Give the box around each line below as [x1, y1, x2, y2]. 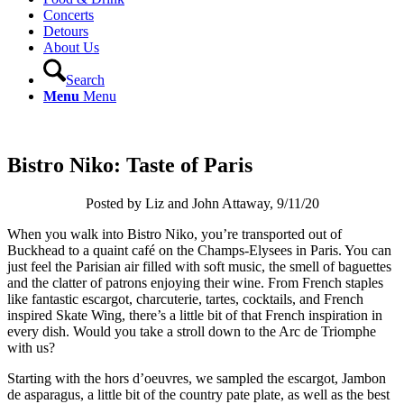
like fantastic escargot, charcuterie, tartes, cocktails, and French [7, 290, 363, 307]
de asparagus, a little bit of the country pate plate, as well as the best [7, 386, 390, 402]
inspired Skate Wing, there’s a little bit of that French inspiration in [7, 307, 382, 323]
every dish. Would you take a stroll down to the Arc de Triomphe [7, 323, 376, 339]
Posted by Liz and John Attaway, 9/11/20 [85, 195, 319, 211]
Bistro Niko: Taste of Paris [7, 152, 252, 177]
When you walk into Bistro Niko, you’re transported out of [7, 225, 342, 242]
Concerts [43, 7, 94, 23]
